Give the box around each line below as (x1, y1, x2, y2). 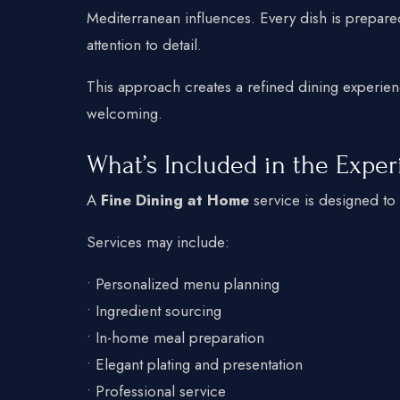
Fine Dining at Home (101, 188, 249, 211)
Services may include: (87, 230, 229, 253)
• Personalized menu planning (87, 272, 279, 295)
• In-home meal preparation (87, 326, 264, 348)
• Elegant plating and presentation (87, 353, 303, 375)
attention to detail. (87, 33, 202, 55)
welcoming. (87, 102, 162, 124)
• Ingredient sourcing (87, 299, 221, 321)
